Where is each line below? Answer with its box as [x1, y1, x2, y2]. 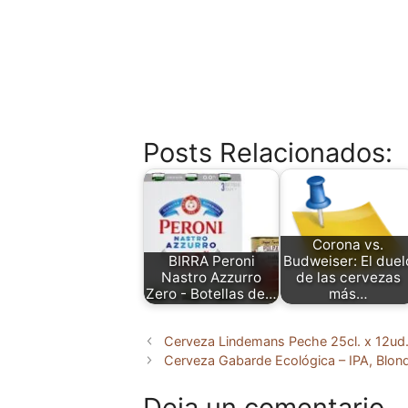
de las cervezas [295, 269, 401, 287]
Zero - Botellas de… [146, 285, 277, 303]
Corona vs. [312, 236, 383, 254]
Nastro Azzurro [161, 269, 261, 287]
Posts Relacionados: [143, 137, 393, 168]
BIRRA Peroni [168, 252, 255, 270]
